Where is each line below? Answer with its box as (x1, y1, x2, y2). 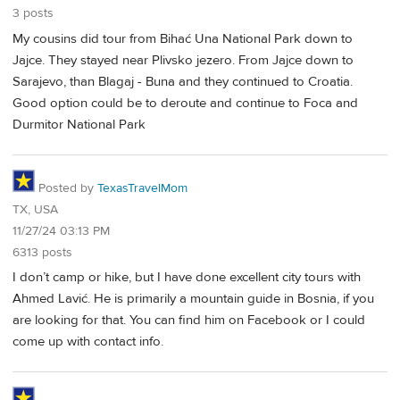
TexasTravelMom (97, 179, 187, 196)
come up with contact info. (12, 333, 163, 351)
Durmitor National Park (12, 115, 146, 133)
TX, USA (12, 201, 58, 218)
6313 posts (12, 244, 72, 261)
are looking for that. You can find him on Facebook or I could (12, 312, 365, 329)
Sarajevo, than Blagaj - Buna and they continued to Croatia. (12, 72, 353, 90)
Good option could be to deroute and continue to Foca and (12, 94, 358, 112)
